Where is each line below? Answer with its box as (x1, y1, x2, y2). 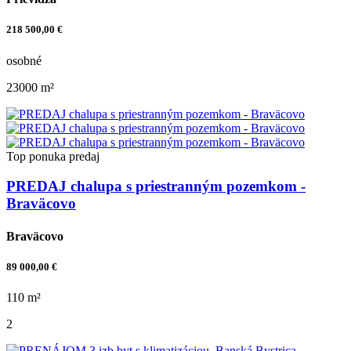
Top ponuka (6, 149, 66, 163)
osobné (6, 53, 42, 67)
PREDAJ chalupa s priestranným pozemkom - (6, 178, 306, 195)
